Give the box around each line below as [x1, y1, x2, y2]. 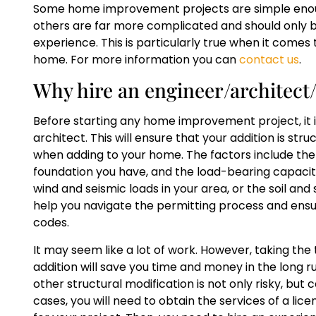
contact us [239, 51, 299, 68]
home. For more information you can [33, 51, 239, 68]
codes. [33, 214, 69, 231]
